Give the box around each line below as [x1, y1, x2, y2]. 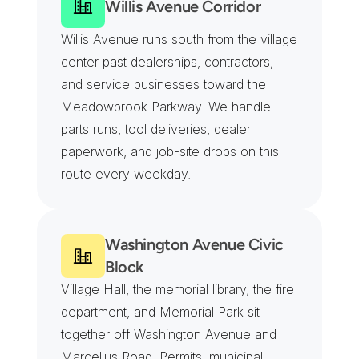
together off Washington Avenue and [61, 326, 276, 342]
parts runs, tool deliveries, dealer [61, 121, 251, 137]
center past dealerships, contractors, [61, 54, 273, 70]
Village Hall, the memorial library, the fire [61, 281, 294, 297]
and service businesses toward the [61, 76, 266, 92]
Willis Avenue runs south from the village [61, 31, 297, 47]
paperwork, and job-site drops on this [61, 143, 279, 159]
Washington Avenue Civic [105, 235, 284, 254]
